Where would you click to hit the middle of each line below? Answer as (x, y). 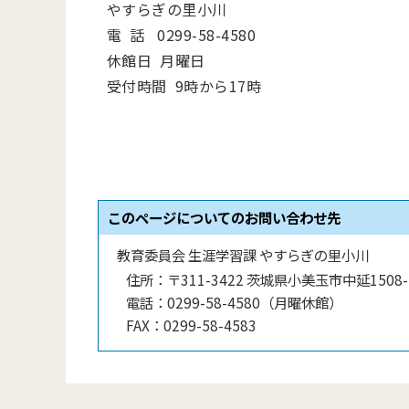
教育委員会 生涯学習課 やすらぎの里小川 (243, 255)
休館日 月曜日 (156, 60)
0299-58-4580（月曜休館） (255, 303)
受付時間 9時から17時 (184, 86)
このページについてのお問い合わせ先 (224, 218)
